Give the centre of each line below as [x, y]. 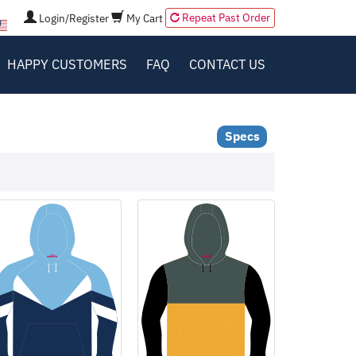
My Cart [143, 18]
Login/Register [73, 18]
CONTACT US [227, 64]
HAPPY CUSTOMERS [67, 64]
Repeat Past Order [225, 17]
